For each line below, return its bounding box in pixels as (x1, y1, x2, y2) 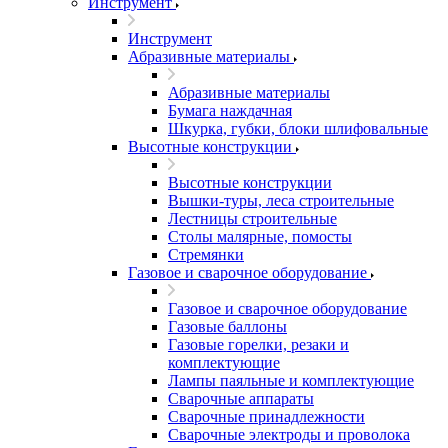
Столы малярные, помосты (168, 228, 352, 245)
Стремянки (168, 246, 244, 263)
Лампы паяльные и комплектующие (168, 372, 414, 389)
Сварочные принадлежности (168, 408, 365, 425)
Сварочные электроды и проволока (168, 426, 410, 443)
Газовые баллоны (168, 318, 287, 335)
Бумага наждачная (168, 102, 292, 119)
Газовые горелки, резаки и (168, 336, 349, 353)
